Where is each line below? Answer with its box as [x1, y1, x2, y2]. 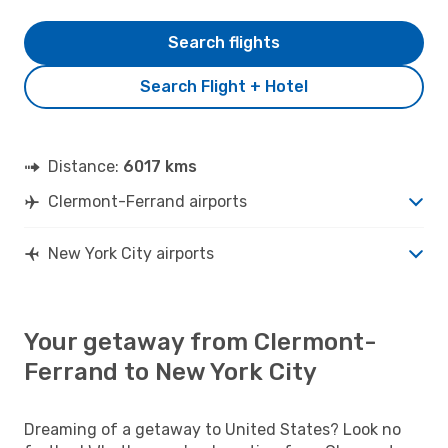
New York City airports [48, 243, 214, 263]
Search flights [168, 32, 280, 52]
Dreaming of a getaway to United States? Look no [24, 419, 401, 439]
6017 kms [123, 156, 197, 176]
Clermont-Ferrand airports [48, 191, 247, 211]
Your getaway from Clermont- [24, 327, 376, 356]
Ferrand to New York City [24, 357, 317, 386]
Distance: [48, 156, 123, 176]
